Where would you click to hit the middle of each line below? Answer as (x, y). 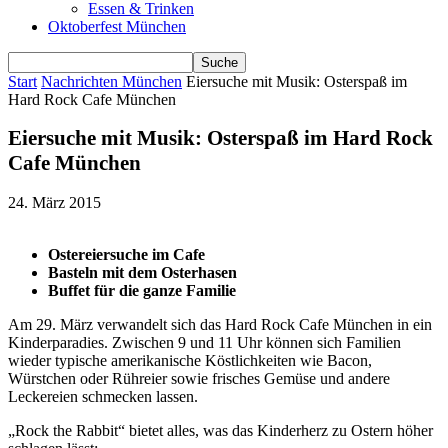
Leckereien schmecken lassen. (103, 396)
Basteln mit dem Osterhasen (142, 272)
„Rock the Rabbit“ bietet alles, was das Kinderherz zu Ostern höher (220, 430)
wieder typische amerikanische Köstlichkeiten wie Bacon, (190, 360)
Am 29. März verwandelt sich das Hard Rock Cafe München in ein (220, 324)
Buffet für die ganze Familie (142, 290)
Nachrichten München (111, 81)
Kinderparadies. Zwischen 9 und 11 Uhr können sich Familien (204, 342)
